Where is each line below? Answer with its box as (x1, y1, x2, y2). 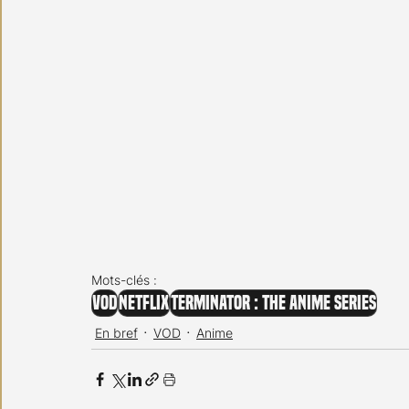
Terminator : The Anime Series (171, 291, 376, 314)
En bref (95, 324, 138, 341)
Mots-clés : (91, 271, 157, 288)
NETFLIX (119, 291, 169, 314)
